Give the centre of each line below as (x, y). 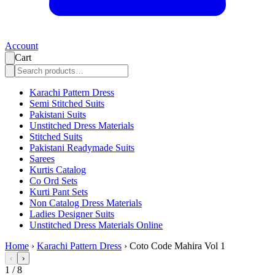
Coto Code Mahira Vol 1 (177, 246)
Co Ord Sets (53, 181)
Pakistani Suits (58, 115)
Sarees (42, 159)
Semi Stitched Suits (67, 104)
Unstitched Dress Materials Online (96, 225)
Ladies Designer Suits (72, 214)
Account (21, 46)
